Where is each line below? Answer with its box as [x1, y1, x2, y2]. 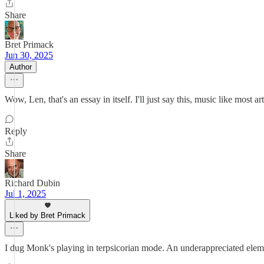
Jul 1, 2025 [5, 189, 46, 199]
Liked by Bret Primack [9, 211, 85, 220]
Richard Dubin [5, 178, 60, 188]
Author [9, 62, 32, 71]
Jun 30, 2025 [5, 50, 53, 60]
